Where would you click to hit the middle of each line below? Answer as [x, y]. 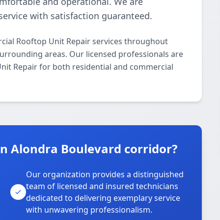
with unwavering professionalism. [89, 210]
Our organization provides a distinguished [105, 174]
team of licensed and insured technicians [102, 186]
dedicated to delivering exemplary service [103, 198]
